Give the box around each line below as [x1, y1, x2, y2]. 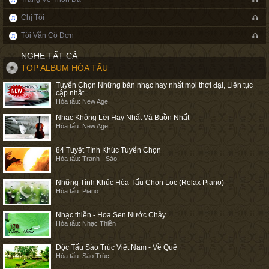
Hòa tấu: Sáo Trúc [56, 252, 109, 259]
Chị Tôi [21, 13, 44, 22]
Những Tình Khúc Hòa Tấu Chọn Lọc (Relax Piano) [56, 178, 224, 187]
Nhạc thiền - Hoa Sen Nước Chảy [56, 211, 166, 219]
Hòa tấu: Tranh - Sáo [56, 155, 117, 162]
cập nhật [56, 89, 84, 97]
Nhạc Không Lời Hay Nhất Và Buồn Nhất [56, 113, 189, 122]
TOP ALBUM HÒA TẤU [21, 63, 108, 73]
